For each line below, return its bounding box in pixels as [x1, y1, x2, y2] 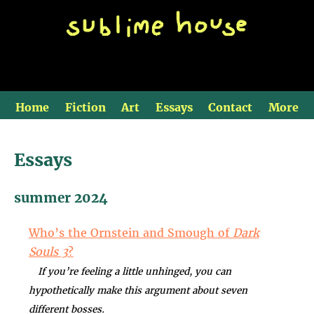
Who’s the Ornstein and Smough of [28, 226, 233, 240]
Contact [208, 100, 253, 114]
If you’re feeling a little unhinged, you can [28, 266, 231, 278]
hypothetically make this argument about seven [28, 285, 247, 297]
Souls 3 [28, 245, 68, 259]
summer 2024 [14, 190, 108, 207]
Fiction [64, 100, 106, 114]
